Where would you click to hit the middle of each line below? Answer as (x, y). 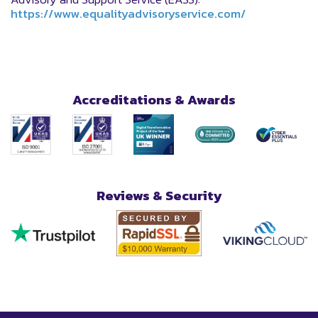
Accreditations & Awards (154, 100)
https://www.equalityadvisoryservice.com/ (128, 13)
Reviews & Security (159, 195)
